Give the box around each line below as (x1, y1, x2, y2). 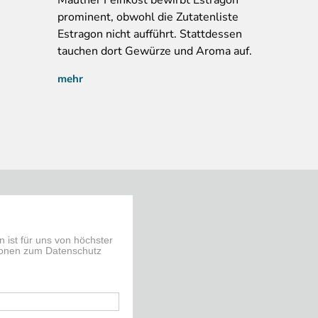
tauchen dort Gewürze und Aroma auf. (57, 43, 252, 59)
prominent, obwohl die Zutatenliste (57, 9, 238, 25)
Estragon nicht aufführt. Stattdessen (57, 26, 242, 42)
